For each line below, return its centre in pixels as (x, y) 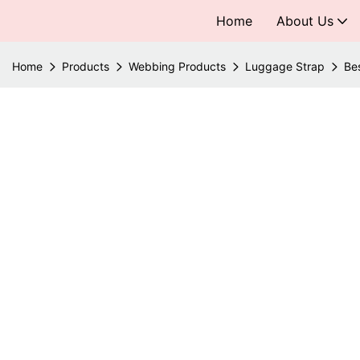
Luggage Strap (285, 66)
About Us (305, 21)
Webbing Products (177, 66)
